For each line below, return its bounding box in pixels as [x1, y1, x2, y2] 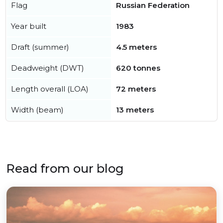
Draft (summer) [11, 42, 69, 52]
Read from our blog [6, 161, 124, 176]
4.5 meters [116, 42, 157, 52]
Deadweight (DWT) [11, 63, 84, 73]
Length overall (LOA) [11, 84, 89, 94]
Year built [11, 21, 46, 31]
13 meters [116, 105, 154, 115]
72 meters [116, 84, 156, 94]
